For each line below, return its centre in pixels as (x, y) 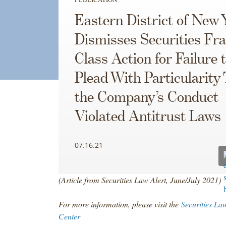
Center (69, 216)
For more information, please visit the (120, 204)
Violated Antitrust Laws (148, 117)
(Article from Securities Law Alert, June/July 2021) (141, 180)
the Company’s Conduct (146, 98)
